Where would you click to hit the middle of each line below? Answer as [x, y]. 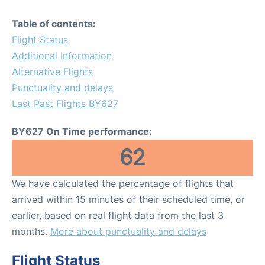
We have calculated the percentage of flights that [123, 183]
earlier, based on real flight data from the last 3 [118, 215]
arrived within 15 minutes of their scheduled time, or [128, 199]
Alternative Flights [52, 72]
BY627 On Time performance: [82, 131]
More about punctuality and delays [128, 231]
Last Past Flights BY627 [65, 104]
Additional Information [62, 56]
